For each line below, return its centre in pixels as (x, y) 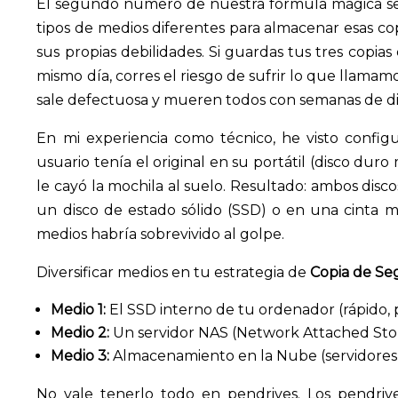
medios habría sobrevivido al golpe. (161, 234)
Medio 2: (80, 333)
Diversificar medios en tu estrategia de (174, 272)
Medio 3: (80, 356)
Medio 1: (79, 310)
